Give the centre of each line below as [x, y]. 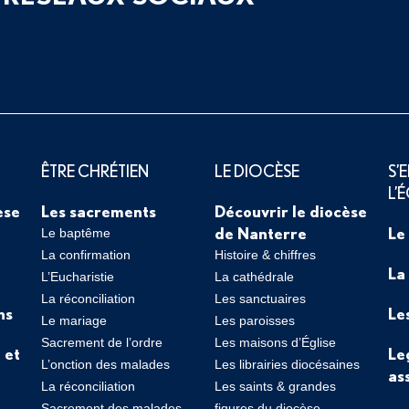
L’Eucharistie [77, 277]
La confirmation [85, 255]
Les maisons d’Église [275, 342]
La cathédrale [254, 277]
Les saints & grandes [275, 386]
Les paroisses [254, 320]
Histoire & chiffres [265, 255]
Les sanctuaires [260, 299]
